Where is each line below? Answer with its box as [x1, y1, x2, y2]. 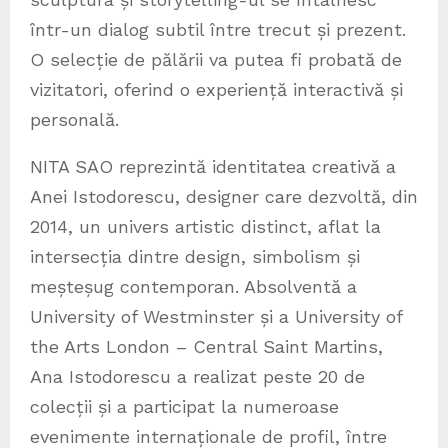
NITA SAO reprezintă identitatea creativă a [30, 156, 396, 178]
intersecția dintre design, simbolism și [30, 246, 360, 268]
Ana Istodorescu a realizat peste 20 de [30, 366, 365, 388]
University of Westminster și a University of [30, 306, 402, 328]
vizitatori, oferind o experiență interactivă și [30, 79, 403, 101]
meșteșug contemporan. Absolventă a [30, 276, 357, 298]
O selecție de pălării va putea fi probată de [30, 49, 402, 71]
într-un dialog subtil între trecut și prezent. [30, 19, 406, 41]
